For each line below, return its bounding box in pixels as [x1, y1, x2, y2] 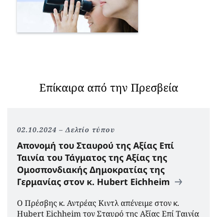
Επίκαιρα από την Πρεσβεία [39, 79, 178, 94]
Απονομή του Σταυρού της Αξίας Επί [17, 139, 174, 151]
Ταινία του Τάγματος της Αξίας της [17, 151, 167, 163]
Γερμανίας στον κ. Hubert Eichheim [17, 175, 172, 187]
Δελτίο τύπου [65, 124, 115, 134]
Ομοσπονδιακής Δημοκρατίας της [17, 163, 165, 175]
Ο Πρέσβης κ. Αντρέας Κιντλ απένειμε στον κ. [17, 197, 179, 208]
